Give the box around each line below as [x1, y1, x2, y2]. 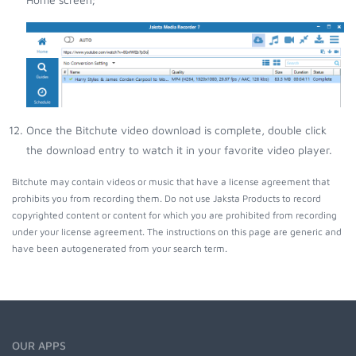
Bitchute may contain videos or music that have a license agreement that [12, 176, 330, 188]
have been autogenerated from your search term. [12, 243, 227, 254]
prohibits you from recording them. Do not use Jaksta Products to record [12, 193, 321, 204]
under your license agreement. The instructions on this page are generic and [12, 226, 342, 238]
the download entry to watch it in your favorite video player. [26, 143, 332, 157]
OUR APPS [12, 339, 66, 353]
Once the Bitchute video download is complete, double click [26, 123, 327, 137]
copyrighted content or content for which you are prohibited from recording [12, 210, 337, 221]
